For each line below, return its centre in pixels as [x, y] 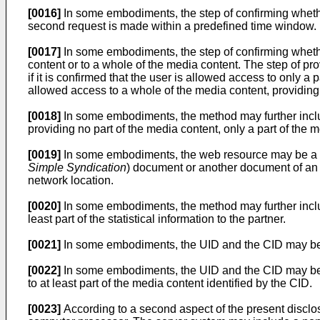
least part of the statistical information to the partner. [157, 219]
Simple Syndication [77, 167]
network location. [71, 180]
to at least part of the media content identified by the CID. [170, 283]
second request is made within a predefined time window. [172, 26]
